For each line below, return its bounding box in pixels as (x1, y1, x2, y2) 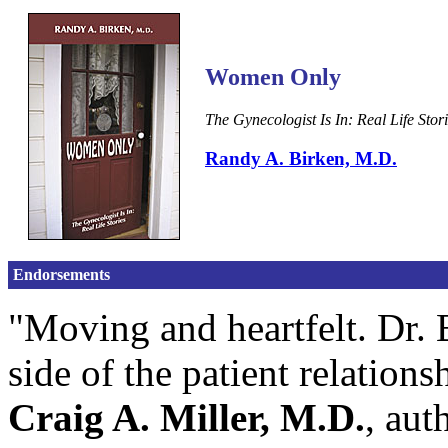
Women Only (205, 64, 341, 90)
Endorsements (13, 266, 110, 283)
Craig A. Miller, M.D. (8, 396, 365, 439)
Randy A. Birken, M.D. (205, 147, 397, 169)
